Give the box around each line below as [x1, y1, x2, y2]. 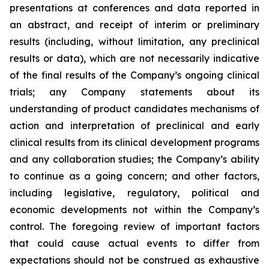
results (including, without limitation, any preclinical [10, 35, 259, 47]
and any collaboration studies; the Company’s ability [10, 153, 259, 165]
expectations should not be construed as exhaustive [10, 254, 259, 266]
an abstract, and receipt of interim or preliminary [10, 19, 259, 31]
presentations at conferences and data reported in [10, 2, 259, 14]
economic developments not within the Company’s [10, 204, 259, 216]
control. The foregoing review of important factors [10, 220, 259, 232]
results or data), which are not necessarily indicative [10, 52, 259, 64]
